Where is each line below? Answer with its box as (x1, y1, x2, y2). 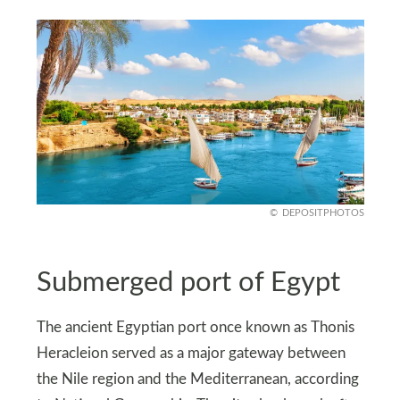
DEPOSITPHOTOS (281, 208, 364, 219)
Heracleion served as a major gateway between (36, 346, 346, 362)
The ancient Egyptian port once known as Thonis (36, 321, 354, 336)
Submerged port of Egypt (36, 268, 340, 296)
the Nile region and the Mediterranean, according (36, 372, 359, 387)
